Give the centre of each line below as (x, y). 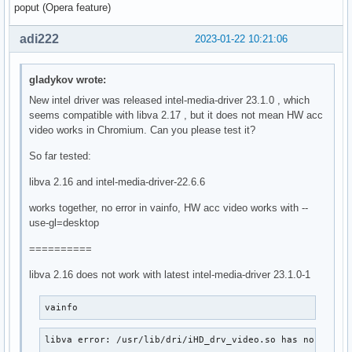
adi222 (39, 38)
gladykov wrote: (68, 80)
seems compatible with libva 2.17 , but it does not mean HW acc (176, 115)
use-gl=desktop (64, 223)
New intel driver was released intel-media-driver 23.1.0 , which (170, 101)
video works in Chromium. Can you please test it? (143, 130)
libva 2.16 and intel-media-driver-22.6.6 (117, 182)
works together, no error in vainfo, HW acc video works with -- (169, 208)
